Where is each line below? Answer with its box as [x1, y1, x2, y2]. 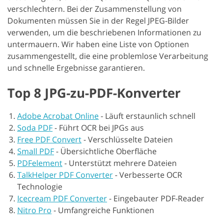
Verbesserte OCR [119, 169, 182, 180]
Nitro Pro [17, 205, 52, 216]
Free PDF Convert [17, 134, 82, 145]
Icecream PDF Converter [17, 193, 107, 204]
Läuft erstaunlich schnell [105, 110, 195, 121]
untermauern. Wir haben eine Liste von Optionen [7, 39, 189, 50]
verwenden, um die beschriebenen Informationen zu [7, 27, 201, 38]
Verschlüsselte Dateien [88, 134, 173, 145]
